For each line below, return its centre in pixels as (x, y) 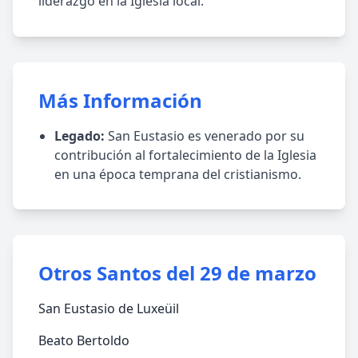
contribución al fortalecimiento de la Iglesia (185, 155)
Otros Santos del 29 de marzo (177, 273)
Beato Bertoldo (84, 340)
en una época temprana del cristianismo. (178, 174)
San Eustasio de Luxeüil (109, 308)
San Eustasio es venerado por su (205, 136)
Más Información (120, 100)
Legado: (80, 136)
